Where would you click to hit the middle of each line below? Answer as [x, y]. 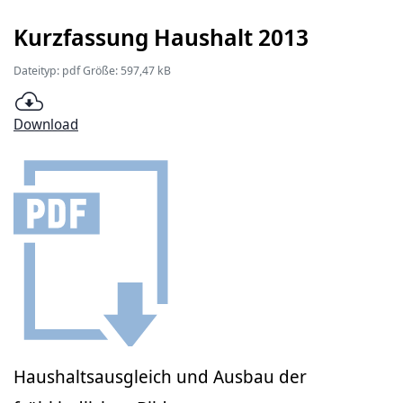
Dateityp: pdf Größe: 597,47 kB [92, 70]
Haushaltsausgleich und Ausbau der [160, 376]
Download [46, 124]
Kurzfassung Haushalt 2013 [161, 37]
